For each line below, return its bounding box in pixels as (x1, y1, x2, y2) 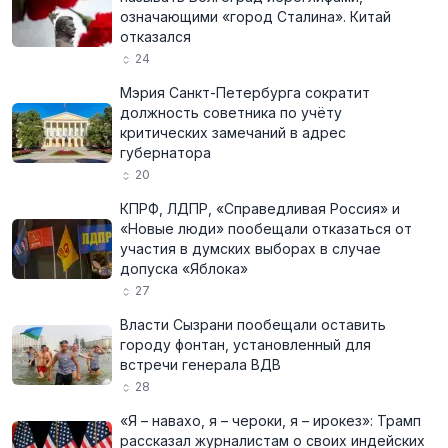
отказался (120, 28, 191, 45)
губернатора (120, 144, 211, 161)
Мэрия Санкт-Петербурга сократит (120, 84, 370, 101)
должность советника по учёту (120, 104, 342, 121)
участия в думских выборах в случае (120, 240, 381, 257)
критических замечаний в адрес (120, 124, 346, 141)
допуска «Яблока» (120, 260, 248, 277)
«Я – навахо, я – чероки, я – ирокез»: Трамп (120, 412, 421, 429)
